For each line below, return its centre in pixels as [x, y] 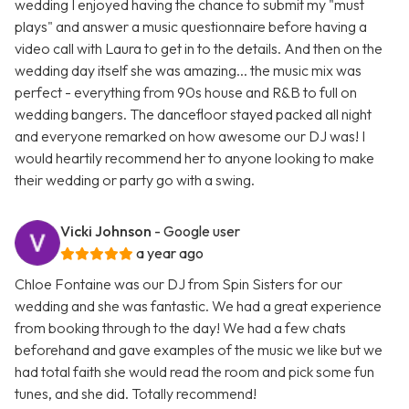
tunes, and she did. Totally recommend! [136, 394]
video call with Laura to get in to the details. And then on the [199, 49]
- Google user [197, 231]
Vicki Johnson [106, 231]
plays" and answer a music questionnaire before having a [191, 27]
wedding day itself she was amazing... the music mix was [188, 71]
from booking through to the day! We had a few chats [180, 328]
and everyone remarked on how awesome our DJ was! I [190, 136]
